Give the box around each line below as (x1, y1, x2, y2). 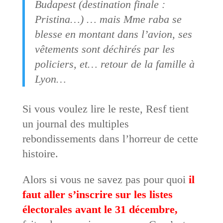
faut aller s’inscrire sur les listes (22, 188, 173, 201)
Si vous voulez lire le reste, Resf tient (22, 102, 189, 115)
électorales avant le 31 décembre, (22, 203, 178, 216)
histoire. (22, 147, 58, 160)
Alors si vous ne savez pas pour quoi (22, 173, 189, 186)
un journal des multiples (22, 117, 129, 130)
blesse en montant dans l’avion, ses (34, 27, 192, 40)
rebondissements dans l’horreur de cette (22, 132, 198, 145)
